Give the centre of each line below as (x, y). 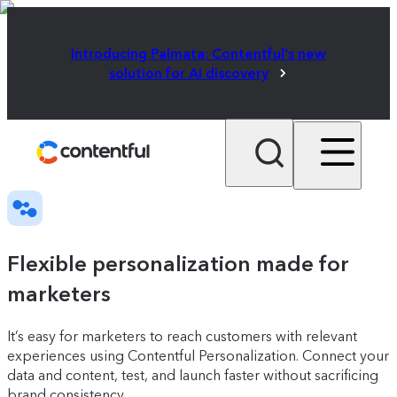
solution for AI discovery (189, 73)
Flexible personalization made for (178, 264)
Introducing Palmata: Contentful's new (198, 53)
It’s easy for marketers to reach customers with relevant (182, 336)
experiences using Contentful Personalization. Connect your (198, 356)
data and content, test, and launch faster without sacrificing (193, 375)
